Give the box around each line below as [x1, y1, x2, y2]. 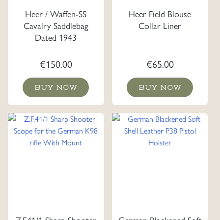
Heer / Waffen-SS [25, 7, 87, 20]
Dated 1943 [35, 30, 77, 43]
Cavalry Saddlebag [23, 19, 88, 31]
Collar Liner [138, 19, 181, 31]
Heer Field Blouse [129, 7, 191, 20]
